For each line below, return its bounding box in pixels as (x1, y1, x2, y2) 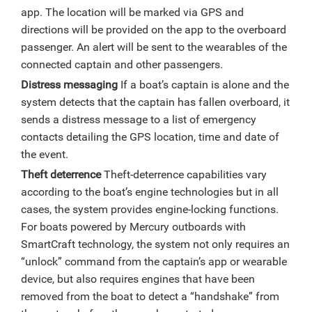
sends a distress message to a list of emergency (21, 113, 256, 127)
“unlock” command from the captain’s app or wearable (21, 255, 287, 269)
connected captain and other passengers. (21, 58, 223, 72)
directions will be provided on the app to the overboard (21, 23, 286, 37)
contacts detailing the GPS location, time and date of (21, 130, 279, 144)
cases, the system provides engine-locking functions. (21, 203, 279, 217)
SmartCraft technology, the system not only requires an (21, 237, 290, 251)
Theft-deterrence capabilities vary (101, 168, 267, 182)
